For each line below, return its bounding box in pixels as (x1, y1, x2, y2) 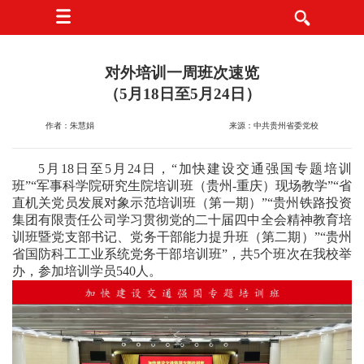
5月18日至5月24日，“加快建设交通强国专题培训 (38, 162, 352, 175)
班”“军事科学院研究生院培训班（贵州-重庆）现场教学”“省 (12, 179, 352, 193)
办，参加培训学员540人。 (12, 264, 162, 278)
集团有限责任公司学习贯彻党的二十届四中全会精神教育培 (12, 213, 352, 227)
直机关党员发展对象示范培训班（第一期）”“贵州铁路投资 (12, 196, 352, 210)
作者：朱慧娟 (45, 121, 95, 130)
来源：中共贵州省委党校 (228, 121, 318, 130)
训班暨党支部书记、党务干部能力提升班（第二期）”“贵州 (12, 230, 352, 244)
